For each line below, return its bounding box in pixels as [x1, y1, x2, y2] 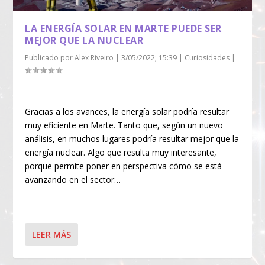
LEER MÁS [32, 229, 72, 241]
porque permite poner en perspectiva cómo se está [25, 160, 222, 172]
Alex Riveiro [75, 53, 114, 63]
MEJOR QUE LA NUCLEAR [25, 34, 144, 47]
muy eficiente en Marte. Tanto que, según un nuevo [25, 119, 224, 131]
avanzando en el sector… [25, 173, 121, 185]
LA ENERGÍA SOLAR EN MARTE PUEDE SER [25, 22, 222, 35]
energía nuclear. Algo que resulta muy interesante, [25, 146, 217, 158]
